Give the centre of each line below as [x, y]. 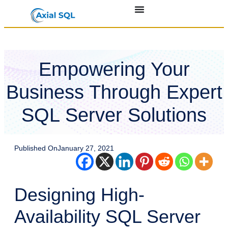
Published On [36, 148]
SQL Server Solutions [114, 115]
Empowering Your [114, 69]
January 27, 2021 [86, 148]
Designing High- [79, 195]
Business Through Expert [114, 92]
